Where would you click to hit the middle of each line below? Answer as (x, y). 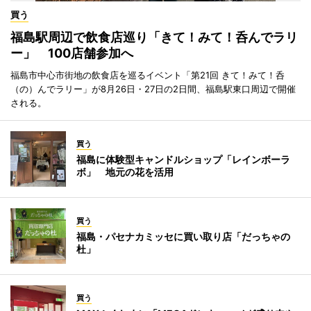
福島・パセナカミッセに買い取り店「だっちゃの (183, 237)
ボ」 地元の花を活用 (125, 172)
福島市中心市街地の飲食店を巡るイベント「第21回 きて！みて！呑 (148, 75)
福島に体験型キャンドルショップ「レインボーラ (183, 160)
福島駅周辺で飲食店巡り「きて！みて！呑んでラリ (154, 37)
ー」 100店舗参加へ (72, 53)
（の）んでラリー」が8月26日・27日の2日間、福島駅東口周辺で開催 (153, 89)
